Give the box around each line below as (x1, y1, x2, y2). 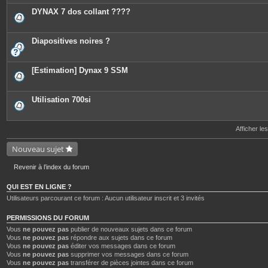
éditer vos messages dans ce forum (69, 242, 175, 249)
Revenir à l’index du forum (14, 163, 89, 170)
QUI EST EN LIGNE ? (7, 183, 72, 190)
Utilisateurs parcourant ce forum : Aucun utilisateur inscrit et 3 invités (7, 194, 205, 202)
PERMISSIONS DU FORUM (7, 214, 89, 221)
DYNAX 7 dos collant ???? (32, 7, 130, 16)
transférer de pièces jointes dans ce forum (69, 259, 193, 266)
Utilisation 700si (32, 95, 91, 104)
